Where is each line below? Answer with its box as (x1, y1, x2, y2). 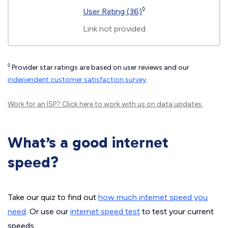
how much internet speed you (98, 192, 208, 203)
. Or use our (26, 207, 70, 217)
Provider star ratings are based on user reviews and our (10, 63, 189, 72)
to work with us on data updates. (93, 100, 203, 109)
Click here (62, 100, 93, 109)
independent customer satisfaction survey (8, 75, 146, 84)
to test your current (140, 207, 214, 217)
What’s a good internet (8, 133, 168, 152)
